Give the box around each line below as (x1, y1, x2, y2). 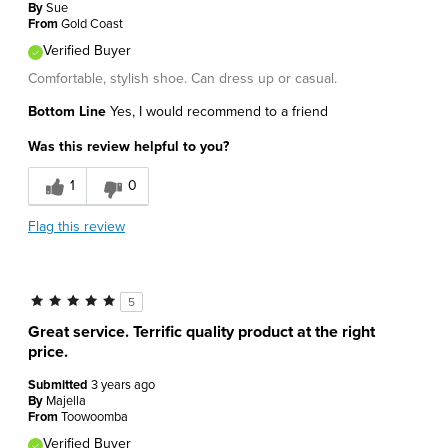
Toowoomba (61, 409, 128, 426)
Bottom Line (28, 103, 106, 121)
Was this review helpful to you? (28, 138, 229, 156)
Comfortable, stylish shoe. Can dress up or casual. (28, 70, 337, 88)
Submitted (28, 377, 91, 394)
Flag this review (28, 218, 125, 236)
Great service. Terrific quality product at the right (28, 322, 375, 343)
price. (28, 342, 68, 363)
